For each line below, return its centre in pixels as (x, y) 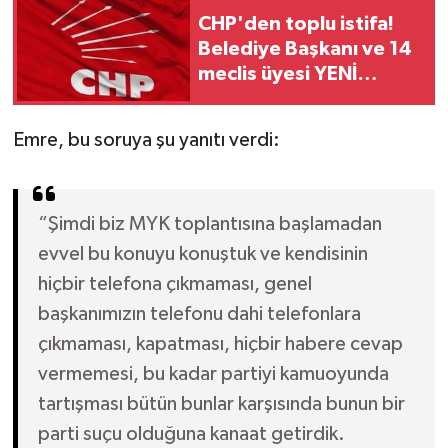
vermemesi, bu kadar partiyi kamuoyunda (213, 374)
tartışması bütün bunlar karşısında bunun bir (221, 404)
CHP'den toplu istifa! (296, 23)
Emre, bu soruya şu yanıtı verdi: (146, 140)
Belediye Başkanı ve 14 (305, 48)
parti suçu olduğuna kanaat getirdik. (191, 434)
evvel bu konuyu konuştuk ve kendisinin (202, 254)
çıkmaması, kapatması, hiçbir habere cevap (220, 344)
